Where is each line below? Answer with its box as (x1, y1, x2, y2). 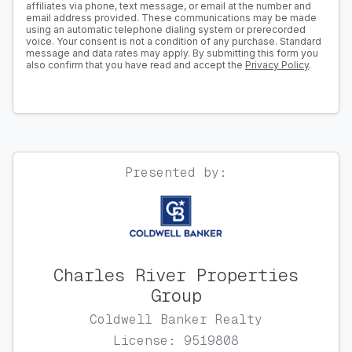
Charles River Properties (53, 263, 299, 288)
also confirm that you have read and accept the (26, 59, 245, 71)
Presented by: (125, 164, 227, 181)
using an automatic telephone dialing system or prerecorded (26, 24, 306, 36)
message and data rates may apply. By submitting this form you (26, 47, 318, 60)
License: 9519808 (113, 332, 239, 350)
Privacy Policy (245, 59, 309, 71)
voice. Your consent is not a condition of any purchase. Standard (26, 35, 321, 48)
